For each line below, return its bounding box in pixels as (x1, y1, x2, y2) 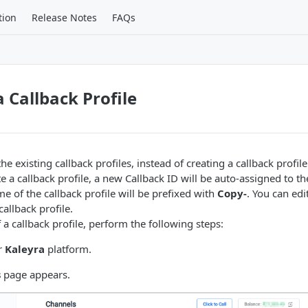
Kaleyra (5, 242, 45, 256)
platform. (45, 242, 91, 256)
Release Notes (31, 10, 97, 24)
